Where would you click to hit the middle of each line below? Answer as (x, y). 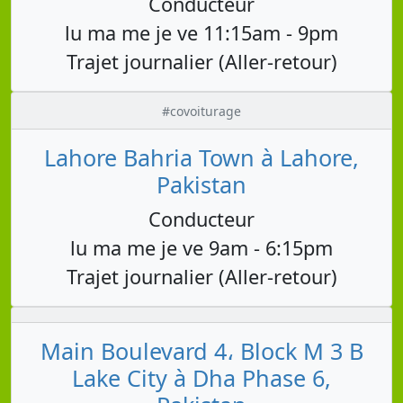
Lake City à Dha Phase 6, (201, 377)
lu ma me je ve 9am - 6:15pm (201, 247)
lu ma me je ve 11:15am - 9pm (201, 32)
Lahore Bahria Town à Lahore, (201, 157)
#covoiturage (201, 111)
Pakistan (201, 184)
